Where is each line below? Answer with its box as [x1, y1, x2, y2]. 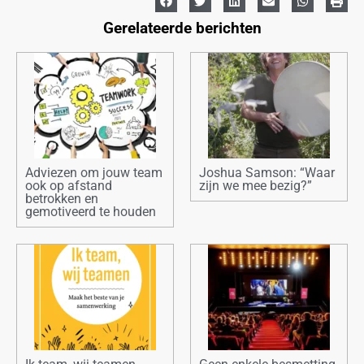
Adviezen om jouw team [25, 165, 162, 181]
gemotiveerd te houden [25, 204, 156, 220]
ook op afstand [25, 178, 112, 194]
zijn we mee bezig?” [199, 178, 312, 194]
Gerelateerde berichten [102, 19, 262, 38]
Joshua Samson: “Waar [199, 165, 335, 181]
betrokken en [25, 191, 98, 207]
